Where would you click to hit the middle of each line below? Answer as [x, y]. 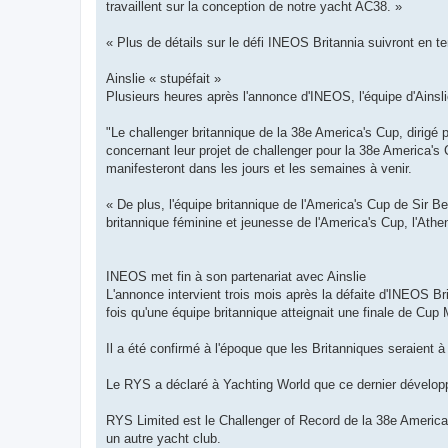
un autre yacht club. [163, 438]
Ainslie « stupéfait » [163, 78]
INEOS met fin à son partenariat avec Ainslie [236, 276]
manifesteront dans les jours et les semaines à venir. [259, 168]
